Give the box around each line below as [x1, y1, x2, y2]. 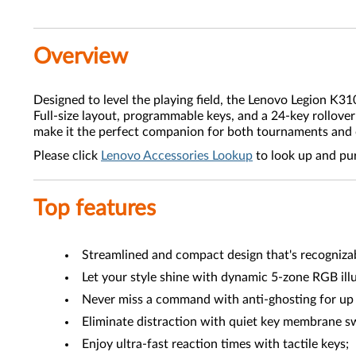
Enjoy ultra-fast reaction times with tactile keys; [82, 338, 349, 350]
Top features [33, 197, 156, 219]
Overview [33, 45, 128, 68]
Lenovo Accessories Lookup [101, 149, 253, 162]
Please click [33, 149, 101, 162]
